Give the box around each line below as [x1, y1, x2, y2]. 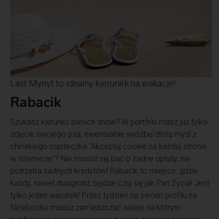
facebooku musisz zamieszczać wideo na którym [10, 202, 181, 212]
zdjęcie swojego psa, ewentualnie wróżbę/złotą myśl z [10, 129, 197, 139]
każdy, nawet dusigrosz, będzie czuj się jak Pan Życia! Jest [10, 178, 210, 188]
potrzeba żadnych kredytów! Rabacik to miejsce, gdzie [10, 166, 198, 175]
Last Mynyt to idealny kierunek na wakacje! [10, 78, 176, 88]
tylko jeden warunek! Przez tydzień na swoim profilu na [10, 190, 197, 200]
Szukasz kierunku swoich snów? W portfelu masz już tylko [10, 117, 208, 127]
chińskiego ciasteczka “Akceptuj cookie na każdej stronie [10, 141, 207, 151]
